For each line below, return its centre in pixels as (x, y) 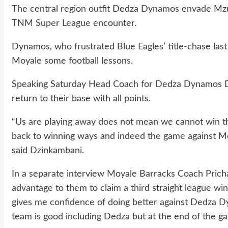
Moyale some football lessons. (72, 61)
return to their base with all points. (81, 98)
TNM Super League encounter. (74, 23)
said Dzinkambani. (48, 150)
